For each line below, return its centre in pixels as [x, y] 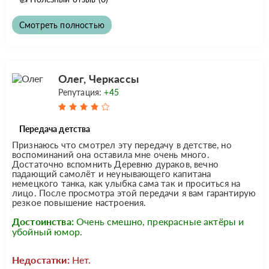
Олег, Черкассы [98, 78]
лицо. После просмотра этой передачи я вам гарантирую [134, 192]
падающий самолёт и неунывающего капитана [112, 173]
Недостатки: [41, 259]
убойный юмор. [47, 231]
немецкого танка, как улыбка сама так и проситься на [126, 183]
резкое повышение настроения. [79, 202]
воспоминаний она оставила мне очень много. [111, 154]
